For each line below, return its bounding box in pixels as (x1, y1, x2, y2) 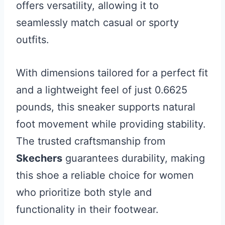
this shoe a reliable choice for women (16, 169, 194, 182)
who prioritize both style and (16, 186, 152, 199)
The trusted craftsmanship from (16, 135, 165, 148)
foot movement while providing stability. (16, 118, 206, 131)
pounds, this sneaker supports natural (16, 101, 195, 114)
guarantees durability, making (62, 152, 205, 165)
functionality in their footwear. (16, 203, 159, 216)
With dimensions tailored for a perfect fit (16, 67, 208, 79)
